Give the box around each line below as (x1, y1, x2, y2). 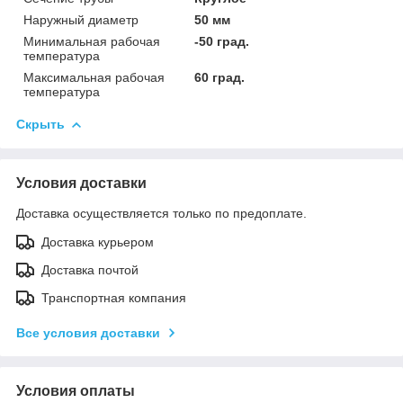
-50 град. (194, 33, 250, 49)
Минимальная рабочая (23, 33, 160, 49)
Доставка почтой (41, 262, 139, 277)
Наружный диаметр (23, 12, 139, 27)
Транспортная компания (41, 290, 186, 305)
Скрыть (16, 116, 65, 131)
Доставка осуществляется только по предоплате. (16, 205, 307, 220)
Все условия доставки (16, 325, 160, 340)
